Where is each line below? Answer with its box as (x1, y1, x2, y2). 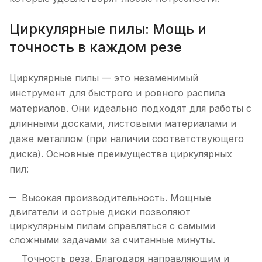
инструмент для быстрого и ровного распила (9, 87, 225, 99)
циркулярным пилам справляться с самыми (9, 220, 215, 232)
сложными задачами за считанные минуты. (9, 234, 215, 246)
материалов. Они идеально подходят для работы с (9, 102, 251, 114)
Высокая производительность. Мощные (22, 192, 211, 204)
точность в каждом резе (9, 39, 182, 56)
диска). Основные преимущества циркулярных (9, 148, 232, 160)
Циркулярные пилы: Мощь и (9, 20, 206, 37)
